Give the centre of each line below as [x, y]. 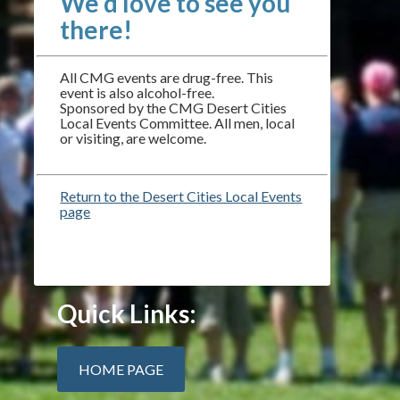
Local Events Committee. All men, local [178, 123]
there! [99, 29]
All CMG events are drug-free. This [167, 77]
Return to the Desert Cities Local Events [181, 196]
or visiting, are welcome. [133, 138]
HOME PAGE [121, 369]
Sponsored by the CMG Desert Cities [174, 108]
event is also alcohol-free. [137, 92]
